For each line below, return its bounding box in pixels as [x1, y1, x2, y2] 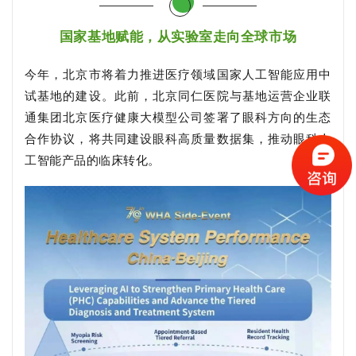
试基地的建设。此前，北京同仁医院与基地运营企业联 [25, 87, 331, 104]
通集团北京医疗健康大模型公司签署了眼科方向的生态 [25, 109, 331, 126]
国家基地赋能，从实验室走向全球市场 [59, 27, 297, 46]
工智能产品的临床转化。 [25, 152, 161, 168]
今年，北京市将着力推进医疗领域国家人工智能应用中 [25, 66, 331, 83]
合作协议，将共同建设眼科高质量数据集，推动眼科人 [25, 130, 331, 147]
